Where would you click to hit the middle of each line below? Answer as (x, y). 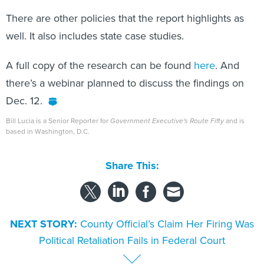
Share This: (135, 153)
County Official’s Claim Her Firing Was (167, 210)
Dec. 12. (24, 88)
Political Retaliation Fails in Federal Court (132, 227)
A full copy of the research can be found (100, 52)
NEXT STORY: (44, 211)
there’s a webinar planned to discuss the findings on (125, 70)
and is (234, 108)
